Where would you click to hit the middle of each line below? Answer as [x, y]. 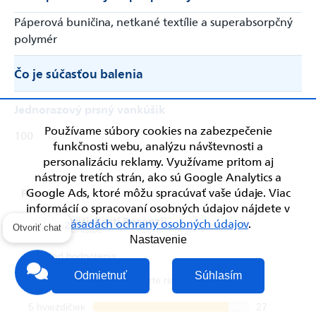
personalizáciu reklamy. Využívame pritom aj [158, 161]
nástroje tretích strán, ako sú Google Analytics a [158, 176]
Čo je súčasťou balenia [78, 73]
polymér [36, 38]
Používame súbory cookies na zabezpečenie [158, 130]
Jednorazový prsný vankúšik [90, 108]
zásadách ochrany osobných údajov [157, 223]
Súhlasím [218, 275]
